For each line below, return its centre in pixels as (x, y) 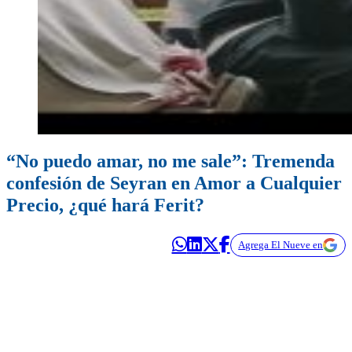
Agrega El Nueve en (281, 245)
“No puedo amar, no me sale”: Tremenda (170, 161)
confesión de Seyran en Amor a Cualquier (174, 183)
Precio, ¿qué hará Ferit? (105, 205)
